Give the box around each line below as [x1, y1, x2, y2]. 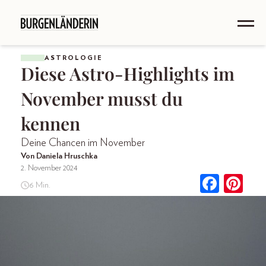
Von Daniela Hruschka [21, 152, 97, 160]
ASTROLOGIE [45, 55, 103, 61]
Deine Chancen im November [21, 138, 145, 148]
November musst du [21, 87, 183, 110]
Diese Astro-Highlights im [21, 62, 235, 85]
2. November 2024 [21, 164, 78, 172]
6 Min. [28, 180, 50, 189]
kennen [21, 112, 80, 135]
